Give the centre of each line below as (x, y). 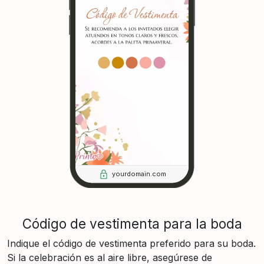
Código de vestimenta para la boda (132, 223)
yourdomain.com (139, 174)
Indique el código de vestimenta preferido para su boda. (131, 243)
